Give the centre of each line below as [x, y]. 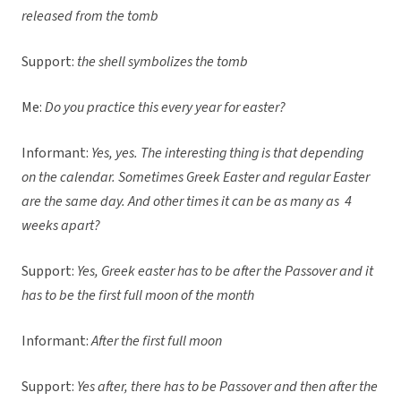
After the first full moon [157, 341]
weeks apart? [61, 226]
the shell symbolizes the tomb [164, 62]
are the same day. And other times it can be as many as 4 [187, 202]
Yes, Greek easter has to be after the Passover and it [225, 272]
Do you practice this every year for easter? [165, 108]
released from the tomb [90, 17]
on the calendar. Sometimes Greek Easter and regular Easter [196, 178]
